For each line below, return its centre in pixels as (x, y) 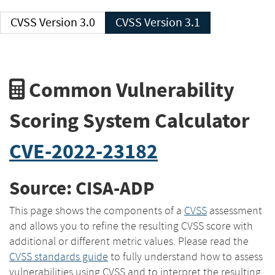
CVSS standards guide (59, 256)
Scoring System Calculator (130, 120)
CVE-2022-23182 (83, 151)
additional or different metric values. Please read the (129, 241)
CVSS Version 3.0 (67, 22)
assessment (234, 210)
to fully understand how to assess (185, 256)
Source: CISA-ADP (82, 188)
